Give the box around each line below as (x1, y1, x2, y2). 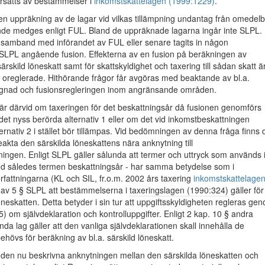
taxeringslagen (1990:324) (130, 184, 228, 196)
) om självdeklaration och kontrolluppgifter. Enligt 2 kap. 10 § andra (4, 208, 253, 219)
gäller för (228, 184, 264, 196)
